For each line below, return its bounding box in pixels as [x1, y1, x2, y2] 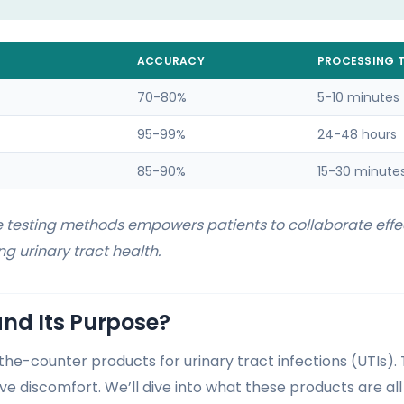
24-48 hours [317, 125, 397, 144]
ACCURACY [137, 53, 205, 69]
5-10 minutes [317, 88, 399, 107]
